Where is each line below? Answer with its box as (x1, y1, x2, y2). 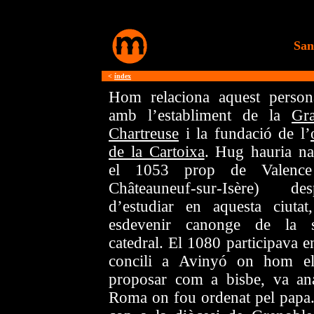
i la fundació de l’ (179, 125, 310, 142)
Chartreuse (109, 125, 179, 142)
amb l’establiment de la (109, 107, 292, 124)
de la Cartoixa (109, 143, 205, 161)
